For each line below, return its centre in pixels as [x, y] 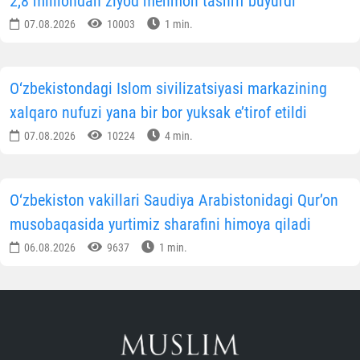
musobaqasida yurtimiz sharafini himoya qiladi [160, 225]
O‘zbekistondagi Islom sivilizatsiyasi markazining [168, 89]
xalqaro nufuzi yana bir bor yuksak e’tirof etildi [158, 113]
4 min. [178, 136]
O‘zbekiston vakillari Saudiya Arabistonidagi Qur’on [174, 200]
